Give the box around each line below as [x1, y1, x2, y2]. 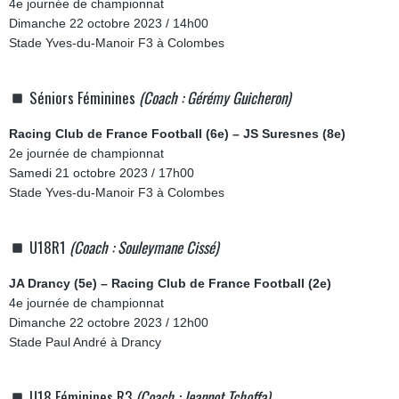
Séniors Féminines [29, 86, 140, 109]
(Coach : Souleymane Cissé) [69, 236, 219, 258]
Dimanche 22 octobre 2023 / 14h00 [9, 16, 208, 30]
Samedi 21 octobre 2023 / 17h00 [9, 166, 194, 180]
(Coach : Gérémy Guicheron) [139, 86, 291, 109]
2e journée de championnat [9, 146, 164, 160]
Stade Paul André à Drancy [9, 335, 161, 349]
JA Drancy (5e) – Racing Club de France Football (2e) [9, 276, 331, 290]
